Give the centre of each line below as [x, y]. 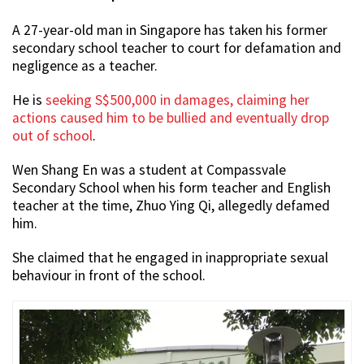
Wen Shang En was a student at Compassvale [149, 170]
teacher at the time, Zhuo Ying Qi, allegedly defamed [171, 206]
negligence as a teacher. [85, 66]
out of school [52, 136]
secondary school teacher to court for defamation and [177, 48]
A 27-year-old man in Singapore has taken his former [170, 30]
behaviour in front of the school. [109, 276]
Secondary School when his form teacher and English [171, 188]
